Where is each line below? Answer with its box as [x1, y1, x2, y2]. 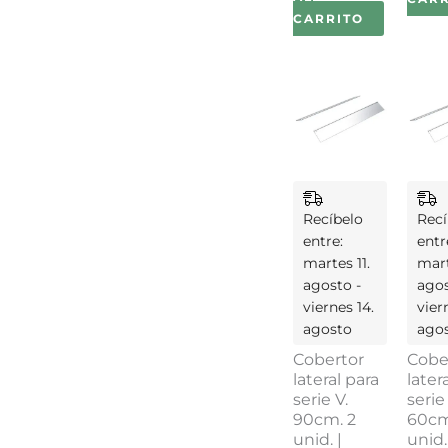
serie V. [293, 390, 348, 410]
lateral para [293, 370, 379, 390]
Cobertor [293, 350, 364, 370]
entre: [303, 232, 343, 251]
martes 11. [303, 254, 370, 273]
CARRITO [293, 10, 364, 26]
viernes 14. [303, 298, 374, 317]
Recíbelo [303, 210, 363, 229]
